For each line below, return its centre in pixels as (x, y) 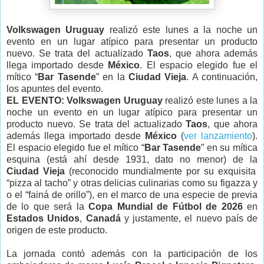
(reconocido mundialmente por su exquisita (162, 171)
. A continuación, (222, 77)
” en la (112, 77)
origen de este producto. (58, 230)
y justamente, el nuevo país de (189, 218)
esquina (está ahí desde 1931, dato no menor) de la (132, 159)
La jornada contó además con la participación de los (132, 253)
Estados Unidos (43, 218)
